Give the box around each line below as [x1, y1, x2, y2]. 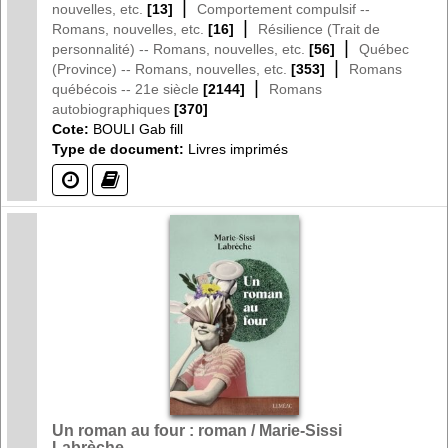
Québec [359, 40, 409, 57]
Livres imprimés [184, 140, 288, 157]
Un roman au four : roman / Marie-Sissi [52, 421, 342, 439]
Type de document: [52, 140, 184, 157]
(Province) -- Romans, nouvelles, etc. [52, 60, 287, 77]
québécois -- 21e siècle [52, 80, 199, 97]
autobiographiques [52, 100, 170, 117]
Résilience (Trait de [258, 20, 380, 37]
